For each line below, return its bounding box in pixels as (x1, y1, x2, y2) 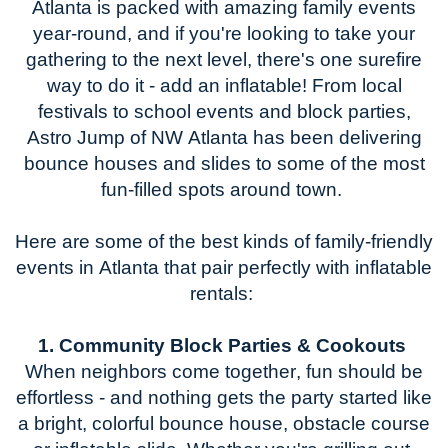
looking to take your (242, 23, 415, 45)
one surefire (315, 49, 422, 71)
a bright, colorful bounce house (18, 413, 283, 435)
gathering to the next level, (26, 49, 257, 71)
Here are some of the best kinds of (15, 231, 315, 253)
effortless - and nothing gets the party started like (16, 387, 432, 409)
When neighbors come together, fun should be (25, 361, 423, 383)
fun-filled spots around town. (101, 179, 342, 201)
